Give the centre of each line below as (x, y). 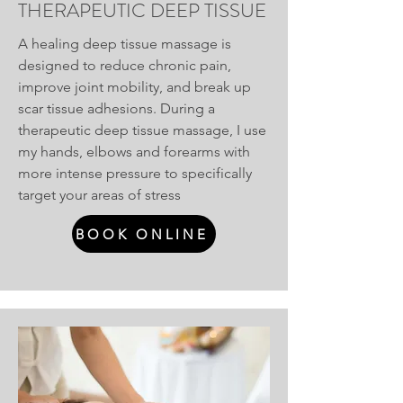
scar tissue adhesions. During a (116, 108)
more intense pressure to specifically (135, 173)
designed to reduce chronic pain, (125, 65)
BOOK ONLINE (142, 234)
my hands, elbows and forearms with (134, 152)
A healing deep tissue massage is (125, 44)
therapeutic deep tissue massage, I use (142, 130)
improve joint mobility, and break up (134, 87)
